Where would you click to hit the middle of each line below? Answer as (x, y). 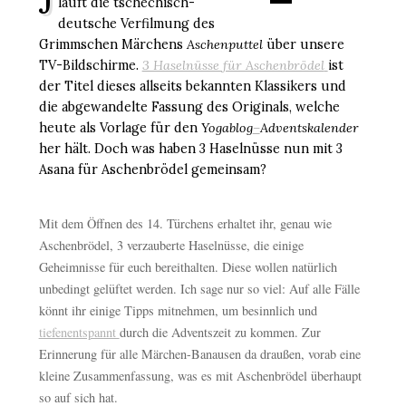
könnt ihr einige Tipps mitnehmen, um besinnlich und (178, 311)
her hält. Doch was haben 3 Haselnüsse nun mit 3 (190, 149)
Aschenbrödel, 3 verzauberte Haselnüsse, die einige (171, 246)
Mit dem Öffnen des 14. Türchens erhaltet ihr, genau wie (185, 224)
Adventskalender (309, 128)
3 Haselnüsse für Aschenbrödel (233, 66)
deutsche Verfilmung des (136, 24)
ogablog (230, 128)
